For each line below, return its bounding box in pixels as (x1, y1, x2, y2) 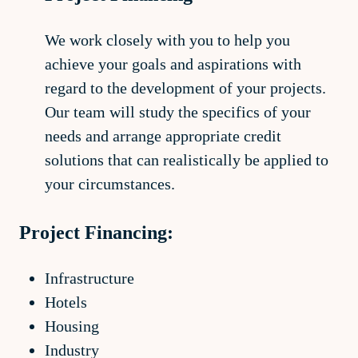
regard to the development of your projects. (45, 79, 326, 97)
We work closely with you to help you (45, 31, 290, 49)
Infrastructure (45, 269, 134, 287)
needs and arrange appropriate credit (45, 127, 281, 145)
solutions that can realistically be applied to (45, 151, 328, 169)
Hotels (45, 293, 87, 311)
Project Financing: (19, 222, 173, 243)
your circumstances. (45, 175, 175, 193)
